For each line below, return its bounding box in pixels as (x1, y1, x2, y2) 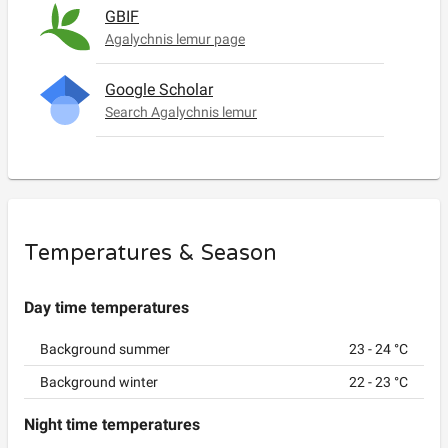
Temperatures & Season (24, 240, 277, 266)
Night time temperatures (24, 415, 200, 434)
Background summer (40, 341, 170, 357)
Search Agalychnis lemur (105, 104, 257, 120)
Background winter (40, 374, 158, 390)
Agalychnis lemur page (105, 31, 245, 47)
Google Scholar (105, 80, 213, 99)
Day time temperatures (24, 298, 189, 317)
